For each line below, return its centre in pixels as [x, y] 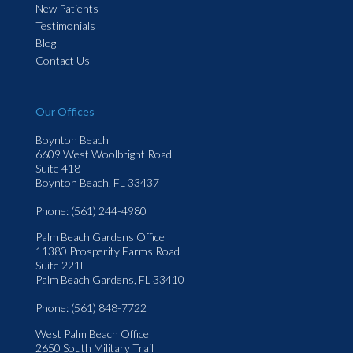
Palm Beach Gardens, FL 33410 [110, 280]
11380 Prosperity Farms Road [108, 251]
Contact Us [63, 60]
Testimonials [65, 25]
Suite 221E [61, 266]
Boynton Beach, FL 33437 [97, 183]
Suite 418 [58, 169]
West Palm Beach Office [92, 334]
